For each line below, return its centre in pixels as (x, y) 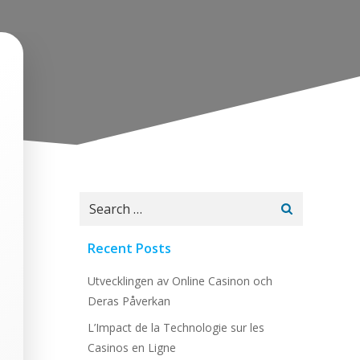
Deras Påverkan (129, 301)
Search (99, 201)
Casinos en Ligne (132, 348)
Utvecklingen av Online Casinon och (180, 281)
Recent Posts (129, 248)
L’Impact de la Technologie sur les (176, 327)
